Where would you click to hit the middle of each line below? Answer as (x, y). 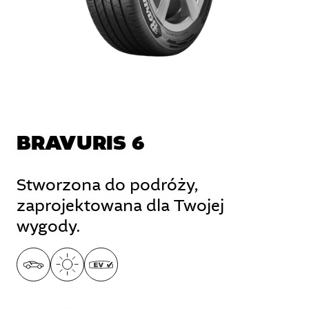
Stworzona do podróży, (107, 186)
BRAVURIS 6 (81, 144)
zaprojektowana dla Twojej (120, 206)
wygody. (48, 227)
